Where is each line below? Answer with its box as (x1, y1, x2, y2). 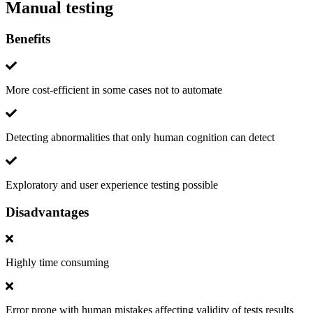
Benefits (6, 31, 50, 47)
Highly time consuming (6, 256, 109, 269)
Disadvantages (6, 204, 89, 219)
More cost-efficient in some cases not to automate (6, 83, 222, 96)
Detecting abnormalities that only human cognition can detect (6, 131, 275, 143)
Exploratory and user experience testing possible (6, 178, 218, 191)
